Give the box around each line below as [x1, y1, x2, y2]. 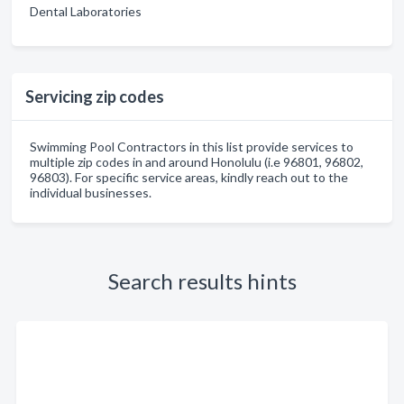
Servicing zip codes [25, 87, 164, 106]
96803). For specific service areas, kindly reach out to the [30, 170, 348, 185]
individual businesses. [30, 185, 151, 200]
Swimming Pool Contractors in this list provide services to [30, 139, 353, 154]
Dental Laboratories [30, 4, 142, 19]
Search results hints [107, 268, 297, 294]
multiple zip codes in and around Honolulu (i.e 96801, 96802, [30, 154, 363, 170]
